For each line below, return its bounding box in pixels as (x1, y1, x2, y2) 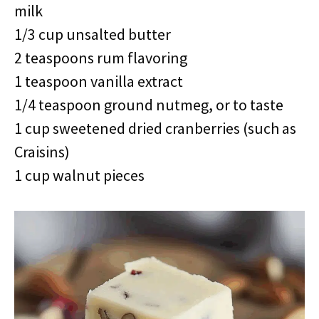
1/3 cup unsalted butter (14, 24, 171, 44)
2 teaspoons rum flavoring (14, 48, 187, 68)
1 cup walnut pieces (14, 165, 145, 185)
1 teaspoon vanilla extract (14, 71, 183, 91)
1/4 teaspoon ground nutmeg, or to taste (14, 95, 283, 115)
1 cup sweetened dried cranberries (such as (14, 118, 296, 138)
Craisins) (14, 142, 70, 162)
